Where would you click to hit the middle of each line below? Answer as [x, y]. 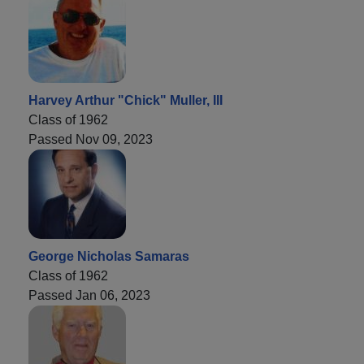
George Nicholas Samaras [109, 256]
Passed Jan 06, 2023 [89, 295]
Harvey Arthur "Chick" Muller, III [126, 100]
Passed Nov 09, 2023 [91, 139]
